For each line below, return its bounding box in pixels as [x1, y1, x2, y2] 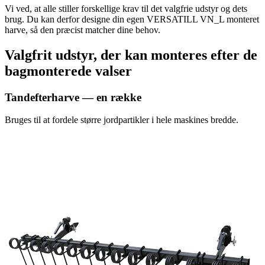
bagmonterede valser [5, 63, 132, 79]
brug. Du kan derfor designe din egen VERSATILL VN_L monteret [5, 14, 259, 24]
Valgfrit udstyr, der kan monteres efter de [5, 47, 257, 63]
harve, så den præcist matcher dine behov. [5, 24, 160, 35]
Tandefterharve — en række [5, 91, 141, 104]
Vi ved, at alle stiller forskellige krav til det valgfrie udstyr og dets [5, 3, 247, 14]
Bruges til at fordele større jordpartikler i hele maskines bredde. [5, 115, 238, 125]
